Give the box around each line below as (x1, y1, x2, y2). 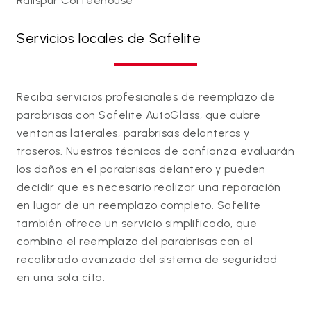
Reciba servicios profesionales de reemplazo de (17, 90, 276, 103)
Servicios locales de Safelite (17, 29, 201, 47)
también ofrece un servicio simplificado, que (17, 216, 258, 230)
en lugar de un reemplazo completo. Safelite (17, 198, 261, 212)
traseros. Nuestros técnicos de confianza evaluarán (17, 144, 295, 158)
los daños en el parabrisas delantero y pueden (17, 162, 266, 176)
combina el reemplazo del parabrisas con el (17, 234, 253, 248)
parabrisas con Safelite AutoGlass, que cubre (17, 108, 261, 121)
